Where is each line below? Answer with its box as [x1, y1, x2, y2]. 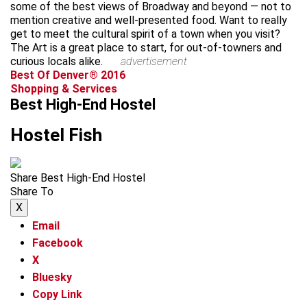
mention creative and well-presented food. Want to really [10, 13, 287, 27]
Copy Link [32, 287, 82, 301]
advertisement [120, 54, 187, 68]
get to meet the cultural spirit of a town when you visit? [10, 27, 280, 40]
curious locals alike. [10, 54, 103, 68]
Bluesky [32, 270, 72, 284]
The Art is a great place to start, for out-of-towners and [10, 40, 282, 54]
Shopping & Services [10, 82, 117, 95]
